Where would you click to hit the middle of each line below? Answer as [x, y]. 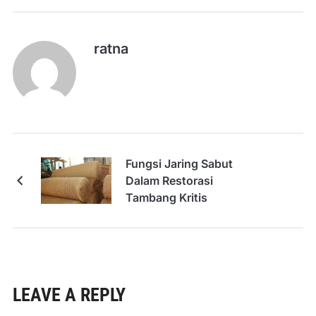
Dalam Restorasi [169, 181]
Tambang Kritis [166, 198]
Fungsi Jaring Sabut [179, 164]
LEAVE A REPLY [69, 295]
